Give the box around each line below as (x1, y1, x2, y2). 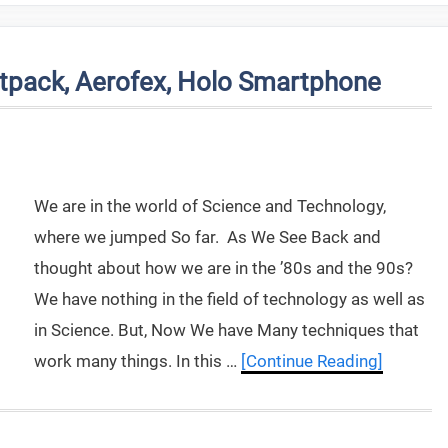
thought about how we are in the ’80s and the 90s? (34, 258, 413, 278)
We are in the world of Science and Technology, (34, 196, 386, 216)
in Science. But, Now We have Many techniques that (34, 320, 419, 340)
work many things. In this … (34, 351, 241, 371)
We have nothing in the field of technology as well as (34, 289, 425, 309)
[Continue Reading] (241, 351, 383, 371)
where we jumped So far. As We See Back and (34, 227, 381, 247)
